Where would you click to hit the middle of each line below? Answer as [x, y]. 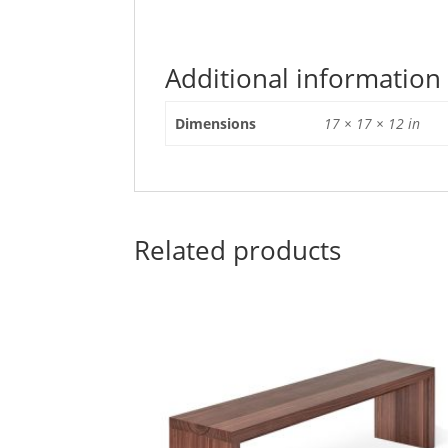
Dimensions [215, 124]
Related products [238, 250]
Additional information [303, 78]
